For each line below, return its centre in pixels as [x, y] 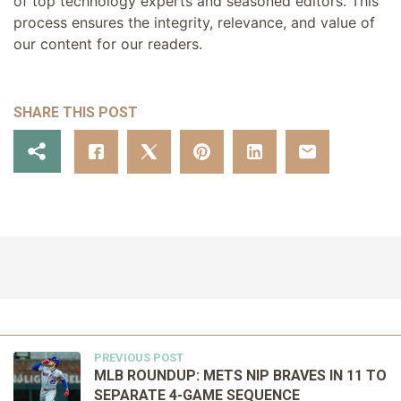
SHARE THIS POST [76, 112]
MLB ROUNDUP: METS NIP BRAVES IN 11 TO [240, 375]
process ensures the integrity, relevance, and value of [194, 23]
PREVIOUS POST [139, 357]
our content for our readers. [108, 44]
